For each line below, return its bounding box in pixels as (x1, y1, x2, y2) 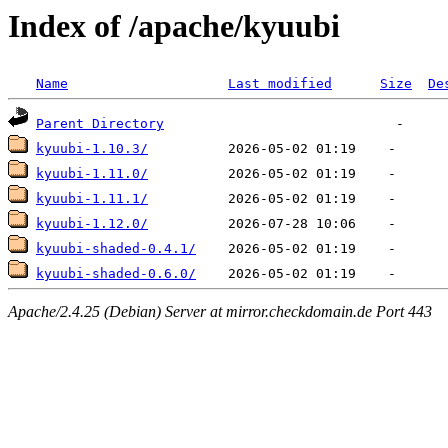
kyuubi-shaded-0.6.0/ (36, 266, 196, 282)
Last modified (228, 76, 332, 92)
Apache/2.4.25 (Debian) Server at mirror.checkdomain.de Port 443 (8, 302, 432, 320)
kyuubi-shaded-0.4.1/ (36, 241, 196, 257)
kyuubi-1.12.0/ (36, 216, 148, 232)
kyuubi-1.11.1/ (36, 191, 148, 207)
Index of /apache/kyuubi (8, 8, 340, 44)
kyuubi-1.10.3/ (36, 141, 148, 157)
